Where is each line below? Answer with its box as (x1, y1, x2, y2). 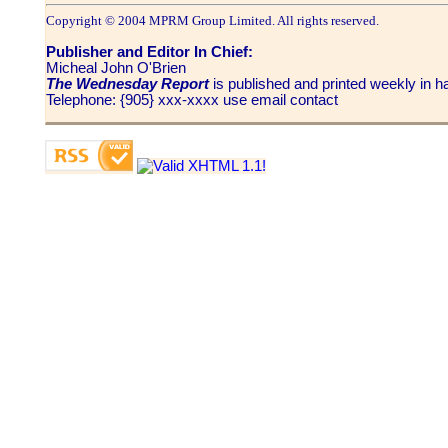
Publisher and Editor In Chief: (46, 43, 253, 60)
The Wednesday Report (46, 75, 209, 92)
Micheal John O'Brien (46, 59, 186, 76)
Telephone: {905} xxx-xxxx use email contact (46, 91, 338, 108)
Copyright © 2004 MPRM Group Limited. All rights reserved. (46, 13, 379, 28)
